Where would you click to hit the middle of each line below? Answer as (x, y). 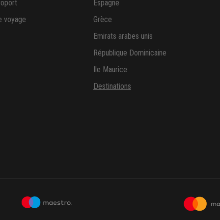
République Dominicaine (130, 53)
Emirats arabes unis (123, 36)
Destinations (112, 86)
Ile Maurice (110, 70)
